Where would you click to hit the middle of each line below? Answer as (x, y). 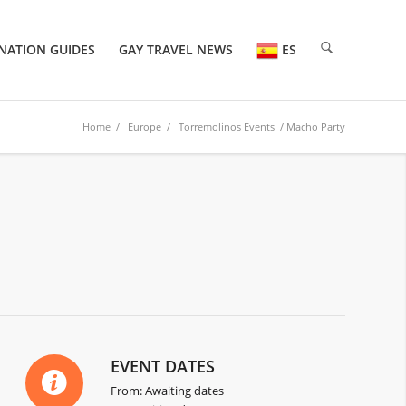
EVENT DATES (163, 367)
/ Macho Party (310, 126)
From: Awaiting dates (168, 391)
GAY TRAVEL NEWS (176, 49)
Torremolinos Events (227, 126)
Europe (145, 126)
